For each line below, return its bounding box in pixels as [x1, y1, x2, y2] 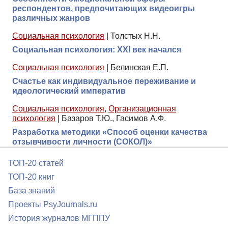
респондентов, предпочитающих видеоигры [12, 4, 195, 13]
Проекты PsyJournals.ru [8, 200, 97, 209]
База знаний [8, 186, 55, 195]
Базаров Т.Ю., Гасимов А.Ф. [62, 113, 166, 123]
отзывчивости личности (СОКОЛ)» [12, 137, 152, 146]
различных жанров [12, 13, 90, 22]
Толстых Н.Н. [110, 31, 160, 40]
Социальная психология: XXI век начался [12, 45, 181, 54]
